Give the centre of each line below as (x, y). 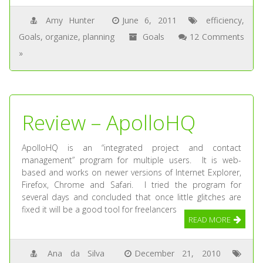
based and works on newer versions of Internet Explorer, (131, 172)
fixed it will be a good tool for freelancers (99, 209)
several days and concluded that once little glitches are (131, 197)
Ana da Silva (76, 253)
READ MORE (210, 219)
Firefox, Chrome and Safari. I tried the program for (131, 184)
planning (99, 36)
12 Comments (217, 36)
